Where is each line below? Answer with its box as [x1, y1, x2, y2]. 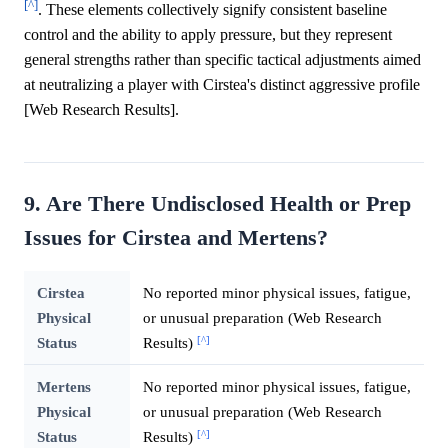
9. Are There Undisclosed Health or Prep [24, 192, 411, 217]
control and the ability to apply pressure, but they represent [24, 26, 392, 44]
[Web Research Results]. [24, 101, 179, 119]
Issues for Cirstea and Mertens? [24, 226, 328, 251]
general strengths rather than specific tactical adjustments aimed [24, 51, 421, 69]
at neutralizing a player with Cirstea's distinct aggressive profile [24, 76, 420, 94]
